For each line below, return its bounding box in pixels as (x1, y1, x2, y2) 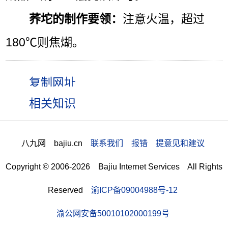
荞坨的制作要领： (29, 12, 123, 25)
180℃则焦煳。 (6, 35, 84, 49)
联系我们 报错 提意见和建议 (90, 138, 205, 148)
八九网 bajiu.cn (21, 138, 91, 148)
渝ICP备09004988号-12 (91, 185, 178, 195)
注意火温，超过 (123, 12, 205, 25)
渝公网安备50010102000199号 (56, 209, 169, 218)
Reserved (48, 185, 91, 195)
